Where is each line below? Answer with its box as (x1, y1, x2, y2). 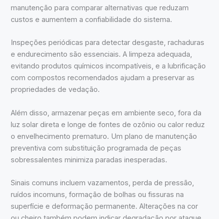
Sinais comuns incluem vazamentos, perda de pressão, (11, 178, 195, 188)
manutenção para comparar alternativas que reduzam (11, 3, 189, 13)
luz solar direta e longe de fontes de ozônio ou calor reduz (11, 120, 205, 129)
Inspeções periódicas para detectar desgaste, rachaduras (11, 38, 205, 47)
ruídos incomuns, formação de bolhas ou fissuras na (11, 190, 184, 199)
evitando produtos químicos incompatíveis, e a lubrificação (11, 62, 206, 71)
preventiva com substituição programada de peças (11, 143, 182, 153)
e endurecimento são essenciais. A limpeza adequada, (11, 50, 193, 59)
